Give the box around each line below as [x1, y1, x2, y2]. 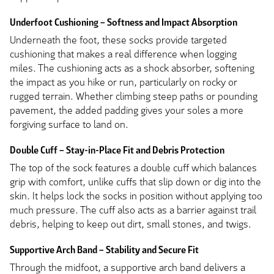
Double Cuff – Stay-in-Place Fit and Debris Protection [10, 144, 224, 157]
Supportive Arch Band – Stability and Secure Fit [10, 243, 199, 257]
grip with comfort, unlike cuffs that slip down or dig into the [10, 175, 261, 188]
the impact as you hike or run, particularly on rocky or [10, 75, 237, 89]
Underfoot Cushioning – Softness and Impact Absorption [10, 16, 237, 29]
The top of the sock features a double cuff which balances [10, 161, 257, 174]
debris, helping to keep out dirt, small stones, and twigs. [10, 217, 251, 231]
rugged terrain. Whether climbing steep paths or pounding [10, 89, 257, 103]
